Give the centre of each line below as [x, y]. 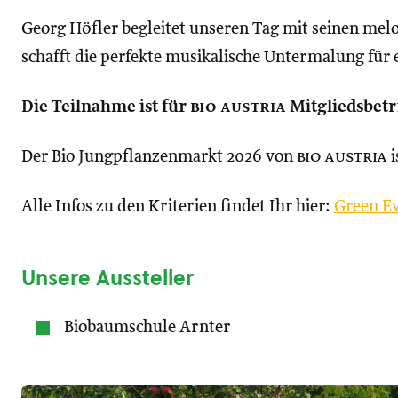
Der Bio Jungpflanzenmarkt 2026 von [159, 157]
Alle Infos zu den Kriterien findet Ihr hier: [178, 207]
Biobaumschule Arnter [147, 327]
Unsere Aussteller [107, 278]
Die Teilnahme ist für [106, 107]
